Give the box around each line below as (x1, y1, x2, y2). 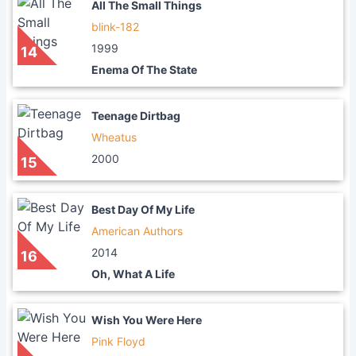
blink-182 (91, 20, 139, 33)
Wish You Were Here (91, 313, 202, 327)
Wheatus (91, 130, 137, 144)
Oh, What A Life (91, 267, 175, 281)
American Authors (91, 224, 183, 238)
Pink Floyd (91, 335, 145, 348)
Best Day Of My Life (91, 203, 195, 216)
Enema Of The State (91, 63, 197, 76)
